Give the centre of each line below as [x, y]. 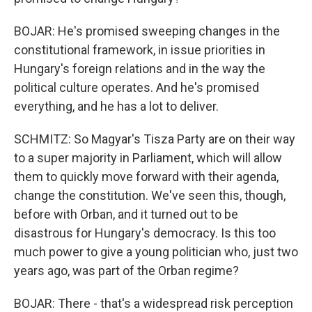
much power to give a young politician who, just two [156, 252]
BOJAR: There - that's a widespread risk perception [154, 303]
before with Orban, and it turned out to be [126, 214]
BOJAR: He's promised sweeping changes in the [147, 31]
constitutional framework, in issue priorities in [140, 50]
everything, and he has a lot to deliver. [116, 106]
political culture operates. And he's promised [136, 87]
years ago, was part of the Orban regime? [126, 271]
